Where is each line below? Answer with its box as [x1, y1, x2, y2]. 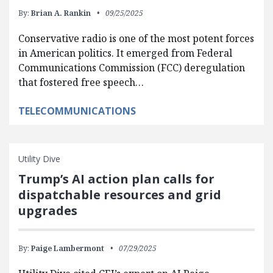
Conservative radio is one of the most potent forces [18, 31, 254, 45]
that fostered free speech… [18, 75, 144, 89]
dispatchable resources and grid [18, 186, 221, 203]
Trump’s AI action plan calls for [18, 170, 214, 187]
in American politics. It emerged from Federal [18, 46, 232, 60]
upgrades [18, 202, 77, 219]
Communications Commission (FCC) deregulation [18, 60, 245, 74]
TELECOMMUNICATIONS [18, 104, 136, 118]
